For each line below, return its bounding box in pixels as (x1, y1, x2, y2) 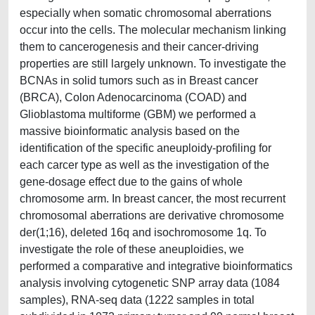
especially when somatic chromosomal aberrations (20, 7, 271, 19)
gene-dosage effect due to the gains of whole (20, 176, 243, 188)
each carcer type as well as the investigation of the (20, 159, 269, 171)
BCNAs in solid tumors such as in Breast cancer (20, 75, 258, 86)
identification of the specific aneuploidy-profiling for (20, 142, 271, 154)
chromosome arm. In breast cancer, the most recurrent (20, 193, 285, 205)
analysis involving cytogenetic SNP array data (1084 (20, 277, 280, 289)
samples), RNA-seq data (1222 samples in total (20, 294, 255, 306)
